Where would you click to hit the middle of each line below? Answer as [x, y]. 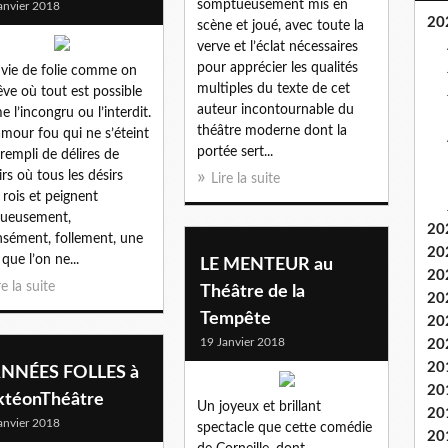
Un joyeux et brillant [259, 406]
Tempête [235, 318]
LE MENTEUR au [266, 264]
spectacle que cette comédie [284, 427]
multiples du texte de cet [273, 88]
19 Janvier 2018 [242, 341]
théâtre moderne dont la [272, 130]
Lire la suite [245, 178]
